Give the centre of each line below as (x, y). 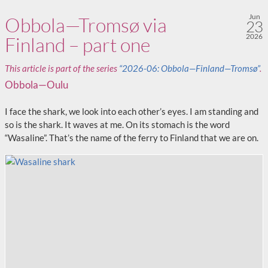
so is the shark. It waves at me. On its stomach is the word (117, 124)
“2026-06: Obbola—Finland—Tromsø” (189, 68)
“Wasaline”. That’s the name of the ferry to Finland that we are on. (132, 138)
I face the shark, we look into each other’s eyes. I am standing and (132, 111)
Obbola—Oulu (36, 85)
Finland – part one (77, 45)
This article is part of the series (62, 68)
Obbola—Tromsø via (86, 25)
